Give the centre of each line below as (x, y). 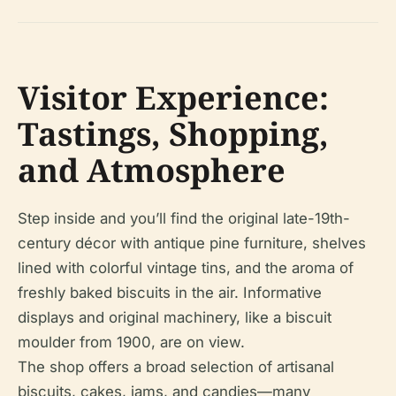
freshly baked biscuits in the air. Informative (170, 293)
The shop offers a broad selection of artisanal (176, 367)
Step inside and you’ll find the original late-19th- (184, 219)
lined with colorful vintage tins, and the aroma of (186, 268)
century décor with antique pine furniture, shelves (192, 244)
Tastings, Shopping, (173, 134)
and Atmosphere (152, 171)
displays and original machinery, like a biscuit (175, 318)
